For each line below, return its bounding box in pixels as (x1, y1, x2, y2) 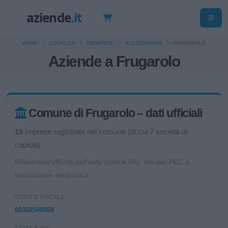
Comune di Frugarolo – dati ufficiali (28, 106, 202, 120)
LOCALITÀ (49, 40, 75, 46)
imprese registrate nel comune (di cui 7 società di (23, 127, 187, 136)
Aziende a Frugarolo (48, 53, 180, 70)
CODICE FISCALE (15, 194, 65, 200)
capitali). (15, 140, 42, 149)
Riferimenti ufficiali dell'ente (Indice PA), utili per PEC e (15, 158, 189, 166)
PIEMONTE (86, 40, 113, 46)
